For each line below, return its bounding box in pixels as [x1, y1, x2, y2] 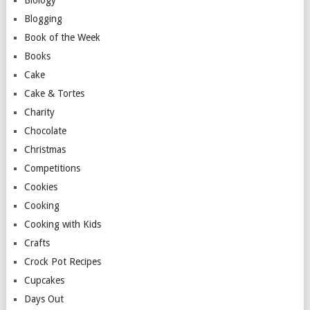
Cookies [24, 181, 57, 192]
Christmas [24, 143, 66, 155]
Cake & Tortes [24, 87, 84, 99]
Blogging [24, 12, 62, 24]
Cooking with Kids [24, 218, 101, 230]
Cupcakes [24, 274, 64, 286]
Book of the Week [24, 31, 100, 43]
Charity [24, 106, 55, 118]
